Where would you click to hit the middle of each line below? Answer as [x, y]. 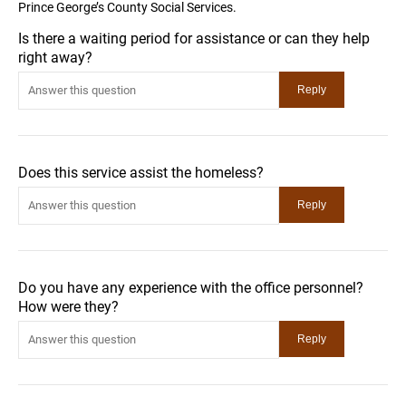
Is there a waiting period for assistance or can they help [194, 38]
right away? [55, 57]
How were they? [68, 306]
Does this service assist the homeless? [141, 172]
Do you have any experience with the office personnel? [191, 287]
